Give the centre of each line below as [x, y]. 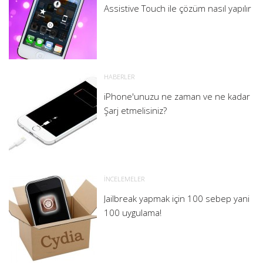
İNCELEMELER [124, 178]
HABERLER [119, 76]
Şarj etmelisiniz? [135, 110]
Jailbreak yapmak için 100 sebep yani [177, 198]
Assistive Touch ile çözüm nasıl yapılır [178, 8]
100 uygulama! [133, 212]
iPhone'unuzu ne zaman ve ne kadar [177, 96]
